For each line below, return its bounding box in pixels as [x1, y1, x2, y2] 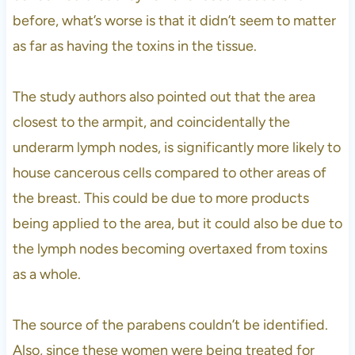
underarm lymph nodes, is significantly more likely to [12, 138, 341, 156]
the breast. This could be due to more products [12, 189, 309, 207]
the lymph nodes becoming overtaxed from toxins [12, 239, 327, 258]
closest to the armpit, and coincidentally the [12, 113, 290, 131]
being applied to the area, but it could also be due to [12, 214, 342, 232]
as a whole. [12, 265, 81, 283]
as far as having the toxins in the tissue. [12, 36, 257, 55]
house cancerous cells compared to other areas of [12, 163, 326, 181]
